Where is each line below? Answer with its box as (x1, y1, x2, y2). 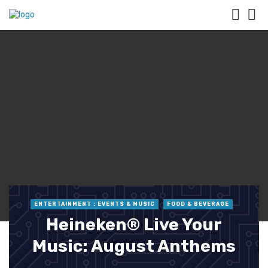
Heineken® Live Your (46, 214, 222, 235)
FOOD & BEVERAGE (167, 201, 229, 207)
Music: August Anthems (32, 236, 236, 257)
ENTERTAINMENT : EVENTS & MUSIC (34, 201, 155, 207)
